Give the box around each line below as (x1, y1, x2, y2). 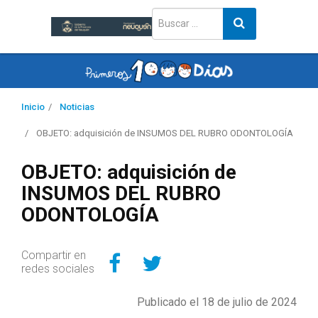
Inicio (21, 102, 45, 113)
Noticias (60, 102, 94, 113)
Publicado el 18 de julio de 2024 (137, 295, 297, 309)
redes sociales (21, 262, 94, 276)
